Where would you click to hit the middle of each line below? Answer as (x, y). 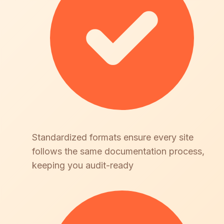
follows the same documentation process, (118, 151)
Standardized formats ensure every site (113, 137)
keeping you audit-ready (83, 165)
